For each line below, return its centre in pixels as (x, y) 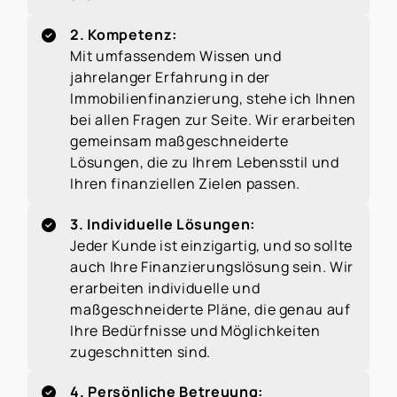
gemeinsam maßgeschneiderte (179, 141)
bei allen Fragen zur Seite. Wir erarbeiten (214, 120)
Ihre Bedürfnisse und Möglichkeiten (195, 330)
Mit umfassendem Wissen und (176, 56)
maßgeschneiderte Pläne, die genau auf (210, 309)
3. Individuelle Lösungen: (163, 224)
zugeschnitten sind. (140, 351)
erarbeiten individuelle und (165, 288)
